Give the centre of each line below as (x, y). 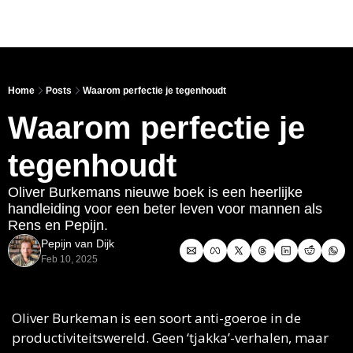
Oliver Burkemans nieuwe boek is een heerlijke (155, 192)
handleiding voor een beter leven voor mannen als (165, 209)
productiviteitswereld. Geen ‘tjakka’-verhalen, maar (170, 338)
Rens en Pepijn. (60, 225)
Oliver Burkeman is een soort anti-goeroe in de (156, 318)
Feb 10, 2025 (69, 259)
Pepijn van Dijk (78, 243)
